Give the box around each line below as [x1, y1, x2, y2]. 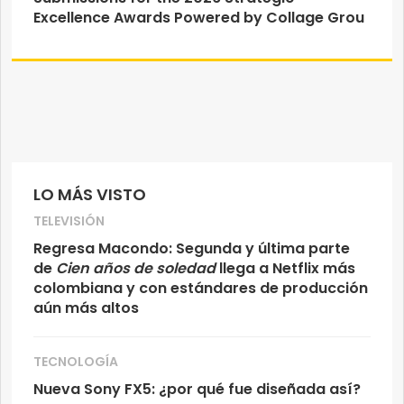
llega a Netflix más [216, 257, 355, 279]
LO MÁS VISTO [33, 182, 146, 206]
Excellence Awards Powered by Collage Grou [33, 6, 364, 28]
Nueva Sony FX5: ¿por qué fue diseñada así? [33, 378, 361, 399]
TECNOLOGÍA [33, 352, 118, 371]
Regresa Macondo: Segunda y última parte [33, 237, 350, 259]
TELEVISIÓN [33, 211, 105, 230]
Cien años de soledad [52, 257, 216, 279]
